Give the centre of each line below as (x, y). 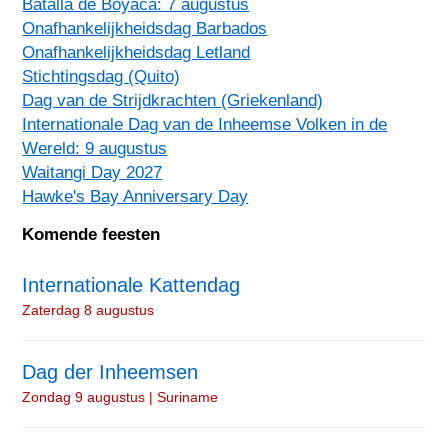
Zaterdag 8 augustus (88, 309)
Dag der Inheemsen (110, 371)
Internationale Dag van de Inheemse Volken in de (205, 123)
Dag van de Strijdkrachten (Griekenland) (173, 99)
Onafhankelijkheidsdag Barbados (145, 27)
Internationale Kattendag (131, 284)
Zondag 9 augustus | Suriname (120, 396)
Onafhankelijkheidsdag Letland (136, 51)
